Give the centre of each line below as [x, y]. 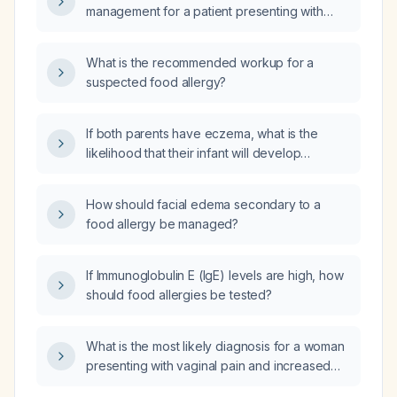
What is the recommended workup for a [200, 62]
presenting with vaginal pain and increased [209, 366]
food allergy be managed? [163, 224]
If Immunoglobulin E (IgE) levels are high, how [215, 275]
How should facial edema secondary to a [203, 204]
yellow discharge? [138, 385]
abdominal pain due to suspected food [198, 31]
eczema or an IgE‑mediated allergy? [189, 172]
